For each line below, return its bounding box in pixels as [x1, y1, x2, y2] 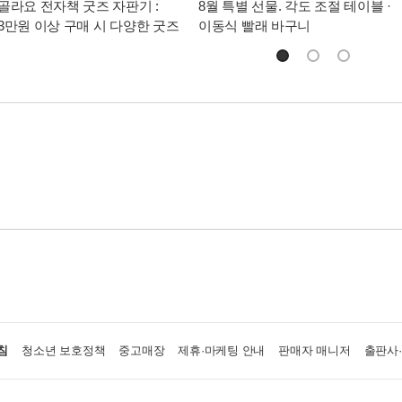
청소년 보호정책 [22, 343, 106, 357]
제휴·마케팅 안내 [178, 343, 266, 357]
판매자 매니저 [278, 343, 351, 357]
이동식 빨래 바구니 [198, 17, 310, 33]
